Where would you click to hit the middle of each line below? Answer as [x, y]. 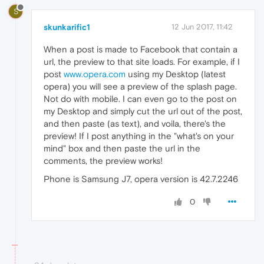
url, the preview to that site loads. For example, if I [142, 61]
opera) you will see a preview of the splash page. [140, 86]
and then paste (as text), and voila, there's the [135, 123]
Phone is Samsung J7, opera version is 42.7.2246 [141, 179]
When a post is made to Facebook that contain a [141, 49]
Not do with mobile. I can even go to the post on [140, 98]
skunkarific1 [67, 27]
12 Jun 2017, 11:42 [202, 27]
